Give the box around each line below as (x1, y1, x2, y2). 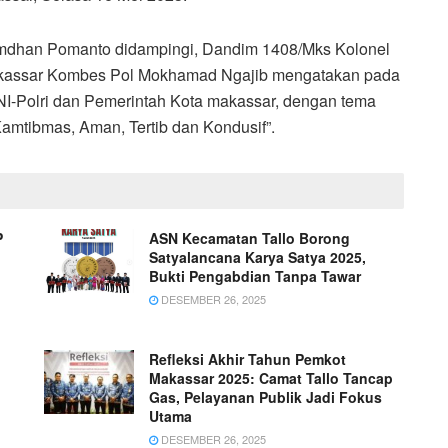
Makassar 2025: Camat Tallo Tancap (149, 367, 393, 388)
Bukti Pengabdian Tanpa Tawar (149, 265, 361, 286)
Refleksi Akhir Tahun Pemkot (149, 348, 346, 369)
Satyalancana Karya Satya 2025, (149, 246, 366, 267)
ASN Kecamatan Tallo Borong (149, 227, 350, 248)
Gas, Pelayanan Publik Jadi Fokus (149, 386, 382, 407)
